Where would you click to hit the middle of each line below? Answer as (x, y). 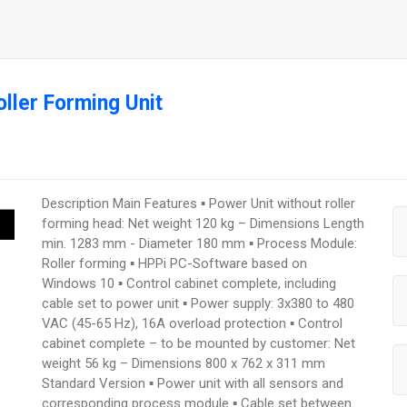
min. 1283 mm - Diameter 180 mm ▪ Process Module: (200, 243)
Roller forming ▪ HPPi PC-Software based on (175, 263)
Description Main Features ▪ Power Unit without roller (199, 203)
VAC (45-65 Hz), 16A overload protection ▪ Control (193, 323)
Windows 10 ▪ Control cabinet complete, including (189, 283)
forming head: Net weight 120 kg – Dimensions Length (203, 223)
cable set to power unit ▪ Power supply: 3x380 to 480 (199, 303)
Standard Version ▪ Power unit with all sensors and (193, 383)
